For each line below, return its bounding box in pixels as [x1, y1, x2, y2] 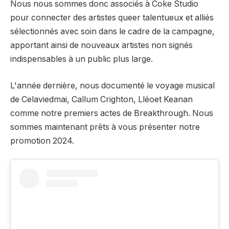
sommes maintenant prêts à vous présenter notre [10, 122, 200, 132]
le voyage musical [145, 80, 215, 90]
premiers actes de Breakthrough [64, 108, 188, 118]
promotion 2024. [10, 135, 74, 146]
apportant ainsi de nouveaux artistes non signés [10, 40, 193, 51]
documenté [101, 80, 145, 90]
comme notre [10, 108, 64, 118]
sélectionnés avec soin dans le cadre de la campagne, [10, 27, 215, 37]
